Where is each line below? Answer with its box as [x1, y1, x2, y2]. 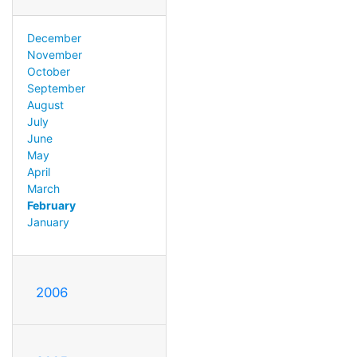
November [26, 47, 82, 61]
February [26, 198, 76, 212]
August [26, 97, 64, 112]
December [26, 30, 81, 45]
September [26, 80, 85, 95]
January [26, 214, 69, 229]
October [26, 64, 70, 78]
